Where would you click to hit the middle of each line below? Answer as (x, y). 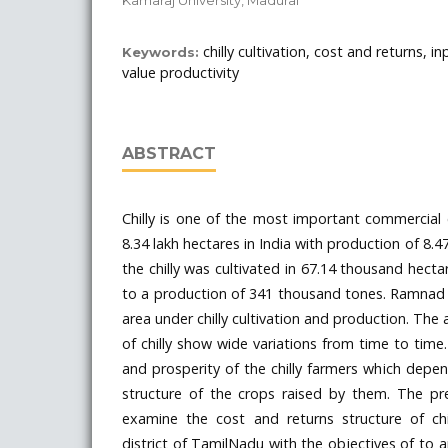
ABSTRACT (169, 153)
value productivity (180, 72)
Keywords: (162, 51)
